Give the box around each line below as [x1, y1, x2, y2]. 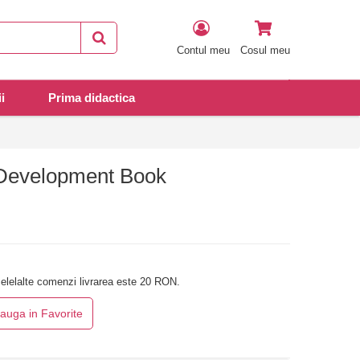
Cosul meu [240, 44, 290, 56]
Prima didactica [48, 91, 135, 105]
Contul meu [177, 44, 230, 56]
